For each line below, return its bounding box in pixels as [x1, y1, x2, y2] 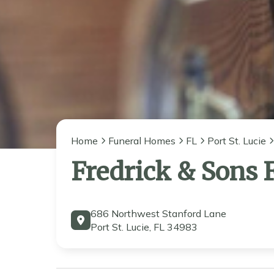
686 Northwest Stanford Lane [91, 207, 226, 220]
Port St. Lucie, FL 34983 [91, 221, 198, 233]
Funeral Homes [108, 135, 176, 147]
